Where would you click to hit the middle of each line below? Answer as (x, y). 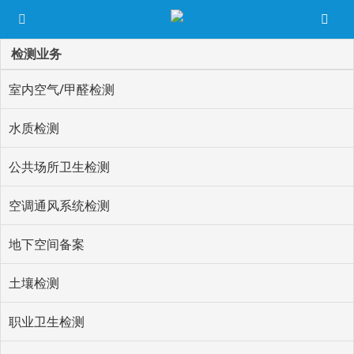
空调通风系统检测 (59, 205)
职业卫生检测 (47, 322)
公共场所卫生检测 (59, 167)
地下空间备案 (47, 244)
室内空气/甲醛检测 (62, 89)
